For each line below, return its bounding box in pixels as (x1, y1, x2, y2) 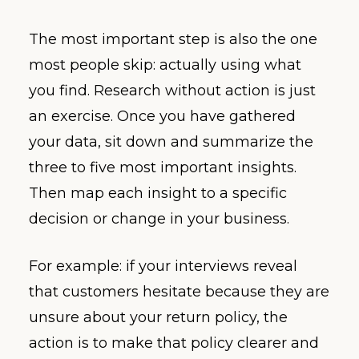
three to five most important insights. (29, 158, 296, 176)
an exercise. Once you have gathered (29, 107, 296, 125)
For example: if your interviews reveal (29, 256, 297, 275)
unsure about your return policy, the (29, 308, 288, 326)
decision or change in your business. (29, 209, 289, 228)
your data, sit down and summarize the (29, 132, 313, 151)
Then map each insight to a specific (29, 184, 287, 202)
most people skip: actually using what (29, 55, 301, 74)
